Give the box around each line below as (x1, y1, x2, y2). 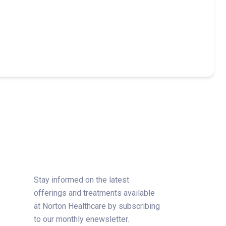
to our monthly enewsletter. (34, 214, 129, 224)
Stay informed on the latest (34, 175, 129, 185)
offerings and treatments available (34, 188, 155, 198)
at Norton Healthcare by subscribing (34, 201, 160, 211)
